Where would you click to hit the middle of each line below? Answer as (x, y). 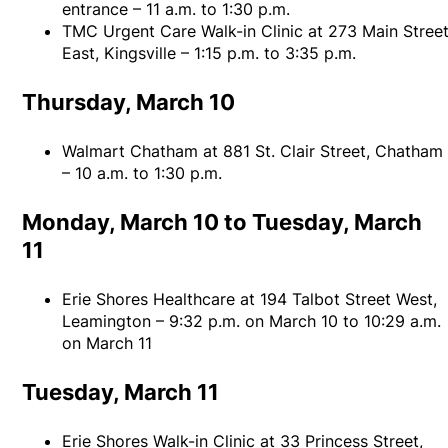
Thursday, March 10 (129, 102)
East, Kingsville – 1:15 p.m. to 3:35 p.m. (209, 53)
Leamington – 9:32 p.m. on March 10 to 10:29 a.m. (252, 321)
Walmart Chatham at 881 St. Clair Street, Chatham (253, 151)
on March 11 (107, 343)
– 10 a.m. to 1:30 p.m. (142, 173)
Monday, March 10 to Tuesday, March (222, 222)
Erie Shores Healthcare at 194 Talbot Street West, (250, 299)
